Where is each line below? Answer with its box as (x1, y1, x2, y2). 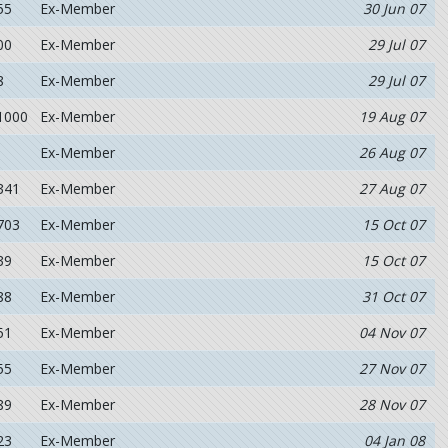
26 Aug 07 (358, 143, 425, 162)
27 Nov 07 (358, 359, 425, 378)
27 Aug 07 (358, 179, 425, 198)
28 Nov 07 (358, 395, 425, 414)
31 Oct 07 (361, 287, 425, 306)
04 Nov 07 (358, 323, 425, 342)
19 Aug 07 (358, 107, 425, 126)
